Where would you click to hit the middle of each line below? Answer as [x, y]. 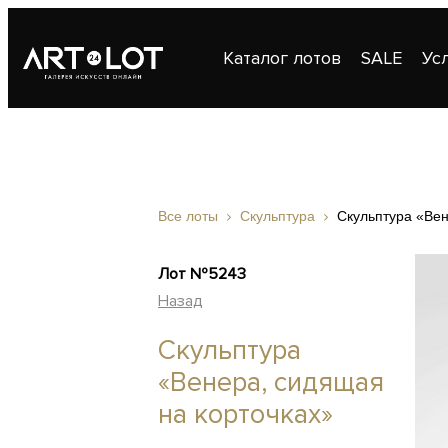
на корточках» [245, 414]
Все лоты [188, 216]
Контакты [385, 158]
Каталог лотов [282, 58]
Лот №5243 [202, 274]
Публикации [274, 158]
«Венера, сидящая [271, 382]
